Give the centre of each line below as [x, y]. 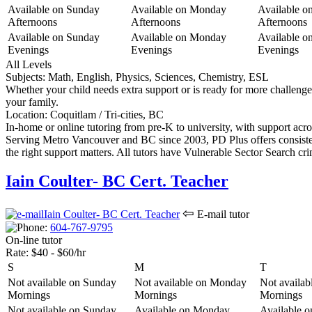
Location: [26, 114]
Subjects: [25, 77]
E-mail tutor [222, 214]
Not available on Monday [190, 283]
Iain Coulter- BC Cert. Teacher [117, 181]
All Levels [29, 64]
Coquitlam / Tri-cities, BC [106, 114]
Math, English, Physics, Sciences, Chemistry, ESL [157, 77]
